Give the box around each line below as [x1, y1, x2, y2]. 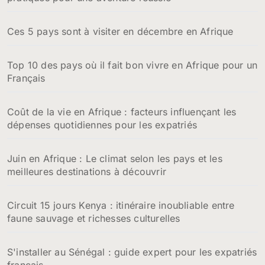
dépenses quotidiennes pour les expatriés [7, 118, 198, 131]
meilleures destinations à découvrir [7, 165, 166, 177]
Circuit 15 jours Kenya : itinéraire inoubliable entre [7, 199, 235, 211]
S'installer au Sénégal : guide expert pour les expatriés [7, 245, 257, 258]
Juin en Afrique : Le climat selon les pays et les [7, 152, 222, 164]
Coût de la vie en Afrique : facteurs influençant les [7, 105, 237, 118]
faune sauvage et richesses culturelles [7, 212, 180, 224]
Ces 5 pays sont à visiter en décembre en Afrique [7, 25, 234, 37]
